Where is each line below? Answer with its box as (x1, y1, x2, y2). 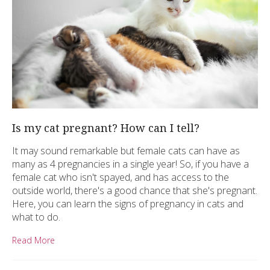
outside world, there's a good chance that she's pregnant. (12, 184, 257, 198)
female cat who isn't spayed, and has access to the (12, 171, 229, 184)
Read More (12, 234, 55, 246)
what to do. (12, 210, 60, 224)
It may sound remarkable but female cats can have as (12, 144, 240, 158)
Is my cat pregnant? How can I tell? (12, 121, 199, 136)
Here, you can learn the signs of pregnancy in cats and (12, 197, 243, 211)
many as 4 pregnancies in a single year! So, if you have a (12, 157, 249, 171)
